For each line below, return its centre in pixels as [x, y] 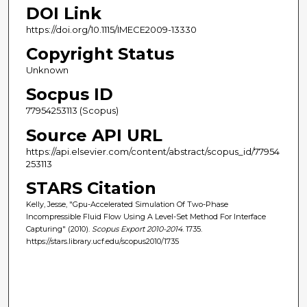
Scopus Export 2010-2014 [137, 229]
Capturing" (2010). [59, 229]
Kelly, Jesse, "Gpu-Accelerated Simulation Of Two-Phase [127, 204]
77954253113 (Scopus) [72, 111]
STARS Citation [91, 188]
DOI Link [63, 14]
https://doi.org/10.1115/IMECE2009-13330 [111, 30]
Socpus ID [69, 95]
